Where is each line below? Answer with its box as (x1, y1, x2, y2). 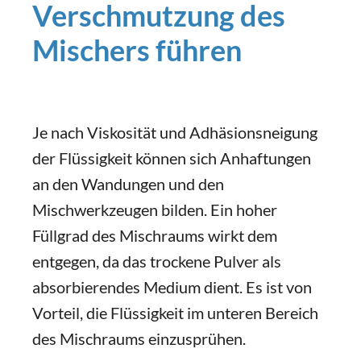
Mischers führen (32, 32, 242, 68)
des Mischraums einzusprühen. (32, 329, 249, 348)
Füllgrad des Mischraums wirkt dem (32, 226, 277, 245)
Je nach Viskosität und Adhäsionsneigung (32, 122, 317, 142)
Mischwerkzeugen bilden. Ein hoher (32, 200, 277, 219)
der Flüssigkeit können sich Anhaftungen (32, 148, 311, 168)
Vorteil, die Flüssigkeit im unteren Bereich (32, 303, 318, 322)
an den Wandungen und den (32, 174, 224, 193)
